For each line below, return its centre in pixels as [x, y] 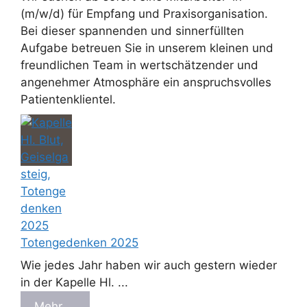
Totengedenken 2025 [79, 242]
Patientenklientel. [68, 100]
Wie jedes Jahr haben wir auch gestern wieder [149, 266]
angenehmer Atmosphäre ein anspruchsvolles [146, 83]
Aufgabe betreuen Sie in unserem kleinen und [147, 48]
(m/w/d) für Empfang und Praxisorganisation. [144, 14]
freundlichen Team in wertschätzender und [139, 65]
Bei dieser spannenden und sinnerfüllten [132, 31]
